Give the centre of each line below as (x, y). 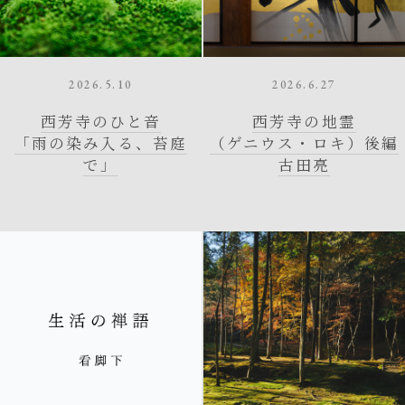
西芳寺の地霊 (304, 121)
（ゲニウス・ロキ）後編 (304, 142)
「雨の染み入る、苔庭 (101, 142)
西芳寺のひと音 (101, 121)
